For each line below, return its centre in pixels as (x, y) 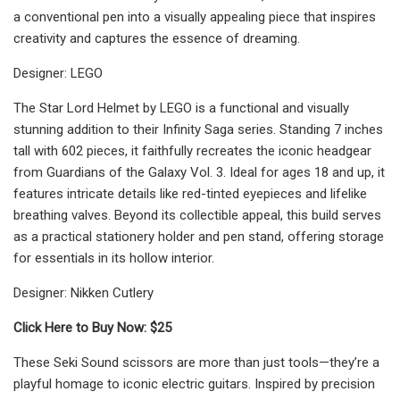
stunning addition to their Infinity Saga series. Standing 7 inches (198, 129)
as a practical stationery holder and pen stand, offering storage (199, 236)
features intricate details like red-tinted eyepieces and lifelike (190, 193)
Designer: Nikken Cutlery (83, 292)
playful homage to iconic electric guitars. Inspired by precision (194, 383)
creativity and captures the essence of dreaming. (157, 38)
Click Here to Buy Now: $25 (92, 327)
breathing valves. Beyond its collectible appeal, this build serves (197, 215)
